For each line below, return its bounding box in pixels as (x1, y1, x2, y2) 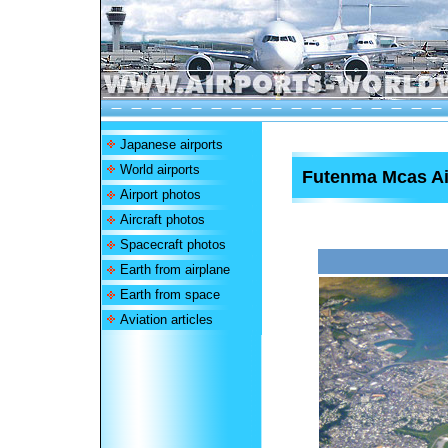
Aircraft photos (119, 212, 205, 227)
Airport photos (119, 187, 201, 202)
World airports (119, 162, 200, 177)
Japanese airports (119, 137, 223, 152)
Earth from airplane (119, 262, 230, 277)
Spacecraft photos (119, 237, 226, 252)
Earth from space (119, 287, 220, 302)
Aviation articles (119, 312, 213, 327)
